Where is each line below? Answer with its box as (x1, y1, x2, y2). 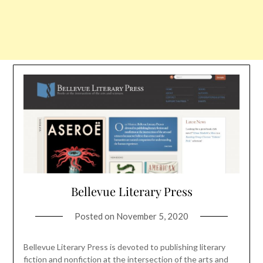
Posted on (75, 211, 116, 222)
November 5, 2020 (116, 211, 188, 222)
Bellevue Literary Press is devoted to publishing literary (23, 242, 225, 252)
